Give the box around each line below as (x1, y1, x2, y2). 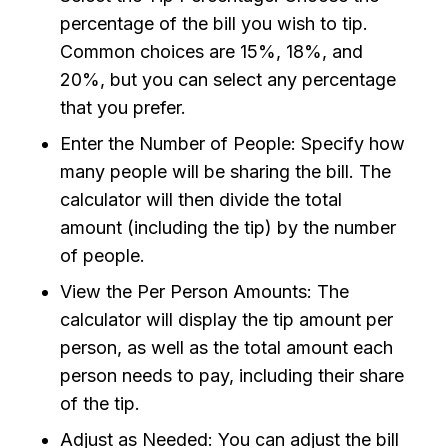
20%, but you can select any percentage (60, 69, 396, 91)
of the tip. (60, 393, 140, 415)
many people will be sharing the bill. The (60, 161, 391, 183)
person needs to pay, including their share (60, 365, 404, 387)
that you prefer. (60, 97, 186, 119)
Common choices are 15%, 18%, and (60, 41, 363, 63)
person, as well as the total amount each (60, 337, 393, 359)
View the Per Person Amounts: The (60, 281, 349, 303)
